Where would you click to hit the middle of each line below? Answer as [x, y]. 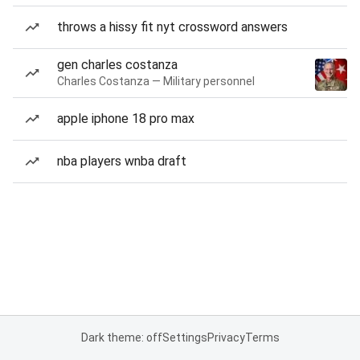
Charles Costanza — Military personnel [156, 81]
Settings [184, 337]
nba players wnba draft [122, 161]
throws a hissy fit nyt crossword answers [172, 27]
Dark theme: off [121, 337]
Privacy [226, 337]
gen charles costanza [117, 65]
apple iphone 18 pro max [126, 119]
